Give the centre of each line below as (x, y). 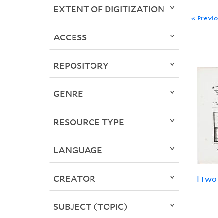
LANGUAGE (78, 150)
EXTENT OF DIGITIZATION (109, 9)
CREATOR (74, 178)
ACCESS (70, 37)
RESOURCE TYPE (89, 122)
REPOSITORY (81, 65)
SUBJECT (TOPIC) (90, 207)
